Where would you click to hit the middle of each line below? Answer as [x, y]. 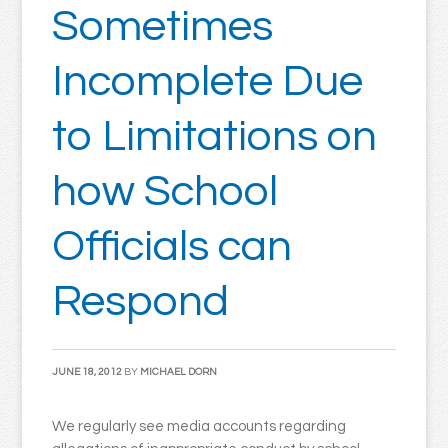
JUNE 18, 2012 [87, 372]
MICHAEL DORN [179, 372]
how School [165, 191]
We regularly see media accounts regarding [199, 426]
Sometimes [163, 26]
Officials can [172, 246]
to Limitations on [215, 136]
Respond [141, 301]
